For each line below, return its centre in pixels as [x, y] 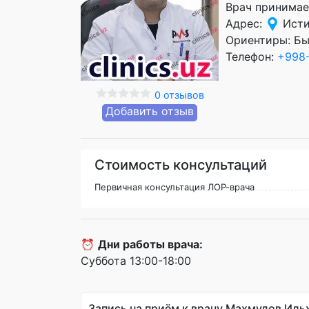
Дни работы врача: [150, 244]
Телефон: [251, 56]
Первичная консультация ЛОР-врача [175, 187]
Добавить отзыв [150, 111]
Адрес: [246, 23]
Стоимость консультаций [181, 165]
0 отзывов [179, 94]
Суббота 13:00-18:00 [136, 260]
